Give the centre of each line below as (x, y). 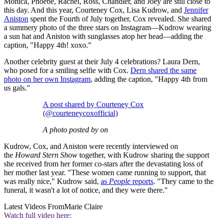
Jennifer (196, 10)
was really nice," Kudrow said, (52, 182)
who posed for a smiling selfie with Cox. (67, 71)
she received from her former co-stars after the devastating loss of (103, 164)
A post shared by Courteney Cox (93, 105)
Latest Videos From (34, 207)
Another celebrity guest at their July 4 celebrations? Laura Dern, (102, 62)
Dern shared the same (163, 71)
